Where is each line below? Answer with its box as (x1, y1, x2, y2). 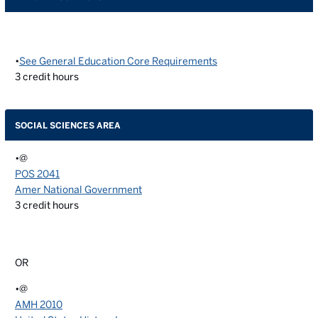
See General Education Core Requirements (19, 55, 217, 67)
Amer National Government (15, 184, 142, 195)
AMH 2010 (15, 299, 62, 310)
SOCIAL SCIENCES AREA (15, 120, 121, 130)
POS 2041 (15, 168, 60, 180)
